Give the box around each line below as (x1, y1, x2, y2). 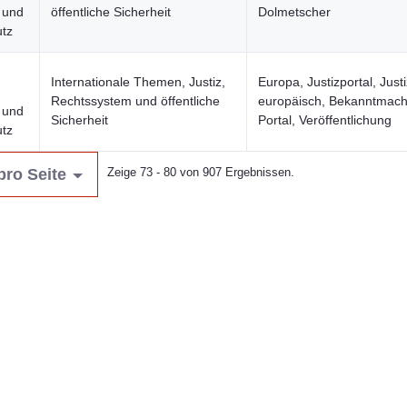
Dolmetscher (258, 5, 331, 19)
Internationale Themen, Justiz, (51, 74, 225, 89)
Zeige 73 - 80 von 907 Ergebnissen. (106, 165, 294, 179)
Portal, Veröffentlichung (258, 113, 392, 127)
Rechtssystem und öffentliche (51, 94, 220, 108)
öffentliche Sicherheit (51, 5, 171, 19)
